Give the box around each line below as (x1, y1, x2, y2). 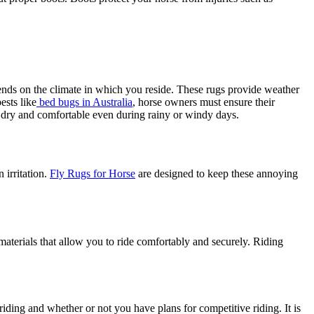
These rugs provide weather (177, 83, 299, 95)
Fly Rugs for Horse (50, 168, 135, 180)
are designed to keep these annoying (135, 168, 298, 180)
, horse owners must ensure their (132, 95, 275, 108)
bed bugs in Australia (39, 95, 132, 108)
